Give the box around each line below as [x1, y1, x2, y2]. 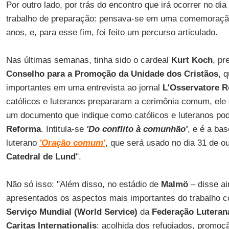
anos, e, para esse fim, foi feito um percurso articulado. [6, 28, 218, 37]
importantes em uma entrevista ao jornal [6, 83, 163, 93]
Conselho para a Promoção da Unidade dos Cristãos [6, 69, 218, 79]
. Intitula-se [40, 124, 84, 134]
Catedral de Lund [6, 152, 76, 162]
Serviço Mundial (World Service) [6, 207, 138, 217]
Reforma [6, 124, 41, 134]
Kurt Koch [171, 55, 213, 65]
